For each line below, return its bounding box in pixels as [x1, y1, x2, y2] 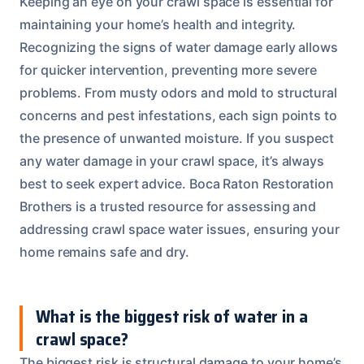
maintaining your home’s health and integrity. [19, 15, 297, 32]
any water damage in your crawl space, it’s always [19, 152, 325, 169]
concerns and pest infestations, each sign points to [19, 106, 337, 123]
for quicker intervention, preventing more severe [19, 61, 318, 78]
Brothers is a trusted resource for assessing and [19, 197, 317, 214]
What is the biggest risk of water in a [36, 302, 308, 330]
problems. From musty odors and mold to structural [19, 84, 338, 101]
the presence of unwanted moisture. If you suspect [19, 129, 335, 146]
